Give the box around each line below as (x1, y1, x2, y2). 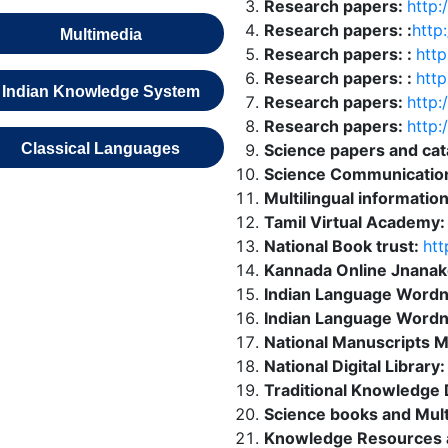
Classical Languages (21, 140, 181, 157)
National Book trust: (263, 236, 423, 256)
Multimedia (59, 26, 142, 43)
